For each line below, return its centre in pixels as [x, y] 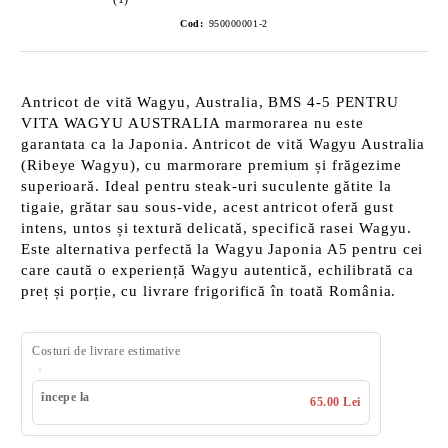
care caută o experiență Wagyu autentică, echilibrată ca [217, 270]
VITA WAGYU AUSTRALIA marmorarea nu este [193, 123]
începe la [66, 397]
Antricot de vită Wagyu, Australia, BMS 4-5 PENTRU [210, 102]
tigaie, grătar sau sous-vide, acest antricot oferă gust [207, 207]
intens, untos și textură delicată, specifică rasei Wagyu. [217, 228]
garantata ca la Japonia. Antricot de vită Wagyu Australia [223, 144]
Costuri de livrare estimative [106, 351]
